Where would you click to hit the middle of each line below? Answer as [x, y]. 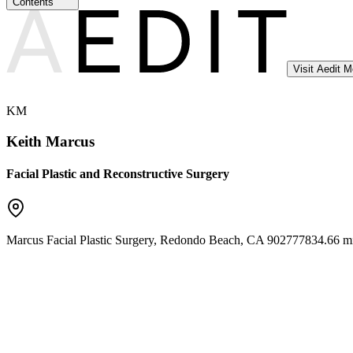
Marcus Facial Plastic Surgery [80, 240]
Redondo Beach [200, 240]
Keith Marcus [50, 141]
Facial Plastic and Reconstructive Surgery [118, 174]
